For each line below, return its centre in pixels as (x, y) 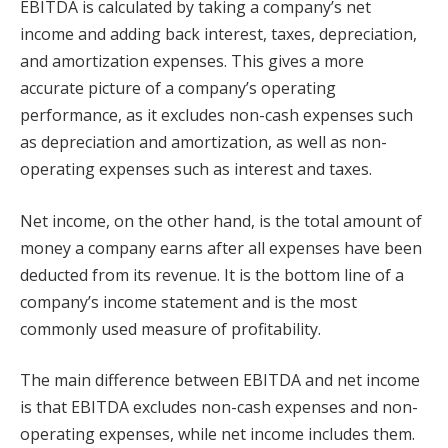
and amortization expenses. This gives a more (192, 61)
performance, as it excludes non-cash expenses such (216, 115)
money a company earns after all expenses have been (221, 247)
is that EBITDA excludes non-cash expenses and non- (219, 407)
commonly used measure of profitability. (170, 328)
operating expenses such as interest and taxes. (196, 169)
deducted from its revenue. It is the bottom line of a (212, 274)
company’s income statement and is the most (188, 301)
